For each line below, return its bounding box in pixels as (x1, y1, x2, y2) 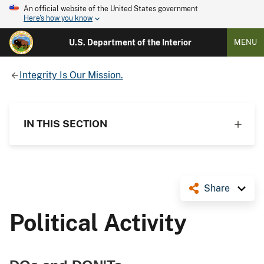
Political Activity (9, 209, 187, 236)
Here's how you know (24, 14, 93, 23)
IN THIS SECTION (24, 117, 107, 130)
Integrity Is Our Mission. (19, 69, 123, 81)
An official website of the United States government (24, 5, 198, 13)
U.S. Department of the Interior (68, 38, 192, 47)
